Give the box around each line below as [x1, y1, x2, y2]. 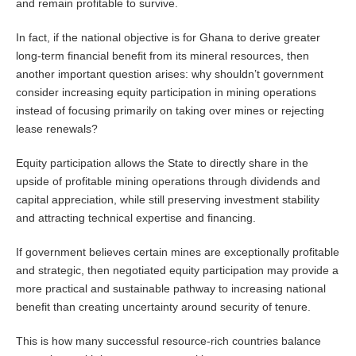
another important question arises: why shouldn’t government [16, 68, 323, 81]
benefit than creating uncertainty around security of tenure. [16, 300, 311, 314]
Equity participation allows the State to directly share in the [16, 157, 308, 170]
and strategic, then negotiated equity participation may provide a [16, 264, 339, 277]
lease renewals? [16, 122, 98, 136]
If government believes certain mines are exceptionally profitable [16, 246, 339, 259]
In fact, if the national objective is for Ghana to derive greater [16, 31, 320, 44]
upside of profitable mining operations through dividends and [16, 175, 320, 188]
